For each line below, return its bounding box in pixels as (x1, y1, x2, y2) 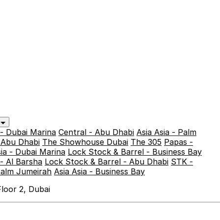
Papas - (164, 137, 193, 147)
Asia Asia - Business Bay (54, 166, 145, 176)
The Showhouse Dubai (42, 137, 128, 147)
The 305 (131, 137, 162, 147)
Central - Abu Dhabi (58, 127, 134, 137)
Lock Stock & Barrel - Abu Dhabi (45, 157, 168, 166)
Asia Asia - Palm (137, 127, 196, 137)
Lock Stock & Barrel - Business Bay (68, 147, 202, 157)
